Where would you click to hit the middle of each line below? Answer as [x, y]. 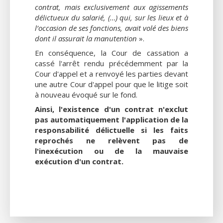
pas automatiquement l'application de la [111, 119]
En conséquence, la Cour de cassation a [111, 53]
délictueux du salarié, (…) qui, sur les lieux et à [111, 17]
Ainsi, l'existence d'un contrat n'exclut [111, 109]
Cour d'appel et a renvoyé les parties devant [111, 73]
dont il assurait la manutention [86, 38]
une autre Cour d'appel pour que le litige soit [111, 84]
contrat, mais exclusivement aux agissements [111, 7]
